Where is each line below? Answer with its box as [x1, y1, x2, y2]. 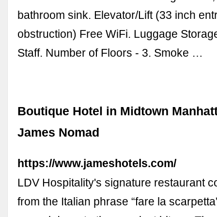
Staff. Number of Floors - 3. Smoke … [17, 46, 203, 59]
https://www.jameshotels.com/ [17, 156, 177, 170]
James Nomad [17, 125, 100, 139]
